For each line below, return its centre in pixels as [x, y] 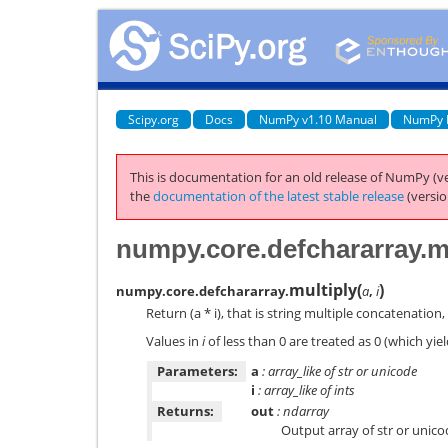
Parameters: [197, 370]
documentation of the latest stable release [278, 196]
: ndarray [301, 410]
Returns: [185, 410]
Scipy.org [153, 119]
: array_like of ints [305, 389]
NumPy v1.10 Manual [318, 119]
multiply [323, 289]
